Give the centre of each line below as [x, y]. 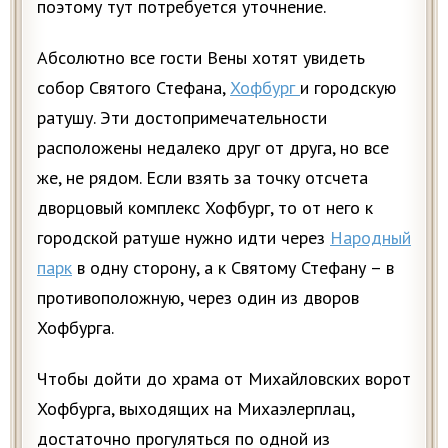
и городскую [348, 87]
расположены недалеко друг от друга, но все [213, 147]
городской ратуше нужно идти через [183, 237]
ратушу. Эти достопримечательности [182, 117]
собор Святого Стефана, [133, 87]
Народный [370, 237]
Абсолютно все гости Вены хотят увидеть [201, 57]
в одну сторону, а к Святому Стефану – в [233, 267]
